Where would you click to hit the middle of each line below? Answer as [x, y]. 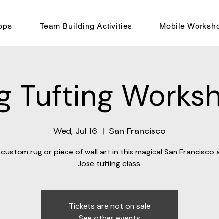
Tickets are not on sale [109, 206]
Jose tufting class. [109, 164]
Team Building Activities [86, 26]
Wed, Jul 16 [75, 131]
